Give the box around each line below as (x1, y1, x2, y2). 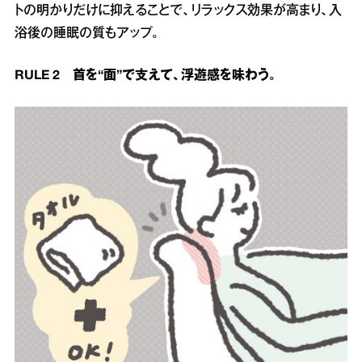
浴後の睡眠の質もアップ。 (15, 28, 159, 40)
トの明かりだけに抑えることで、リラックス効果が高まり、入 (15, 6, 342, 18)
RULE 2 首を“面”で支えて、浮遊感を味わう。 (15, 70, 276, 82)
